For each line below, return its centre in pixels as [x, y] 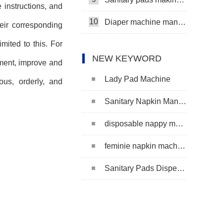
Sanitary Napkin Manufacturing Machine [141, 101]
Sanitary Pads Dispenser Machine [141, 168]
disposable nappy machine [140, 123]
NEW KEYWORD [127, 58]
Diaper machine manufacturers [141, 22]
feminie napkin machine [141, 146]
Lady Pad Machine [138, 79]
